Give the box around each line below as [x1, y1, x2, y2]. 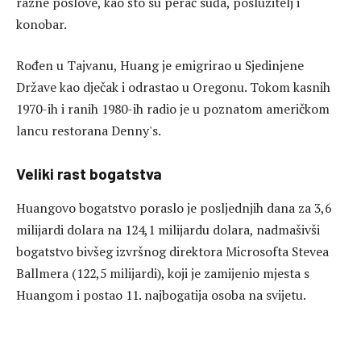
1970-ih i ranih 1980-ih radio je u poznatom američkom [16, 100, 330, 118]
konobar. [16, 15, 67, 33]
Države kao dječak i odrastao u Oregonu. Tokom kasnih [16, 78, 330, 97]
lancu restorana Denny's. [16, 122, 161, 140]
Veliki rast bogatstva [16, 164, 162, 184]
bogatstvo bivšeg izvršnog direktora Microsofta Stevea [16, 242, 329, 260]
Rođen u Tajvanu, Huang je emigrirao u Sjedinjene [16, 56, 304, 75]
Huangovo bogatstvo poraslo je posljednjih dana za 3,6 [16, 198, 331, 217]
